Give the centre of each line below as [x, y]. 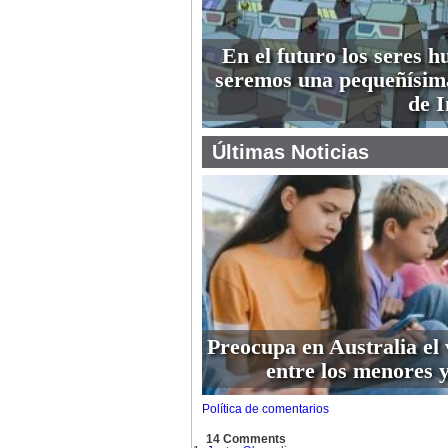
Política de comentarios [265, 409]
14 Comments [246, 439]
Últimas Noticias [290, 152]
